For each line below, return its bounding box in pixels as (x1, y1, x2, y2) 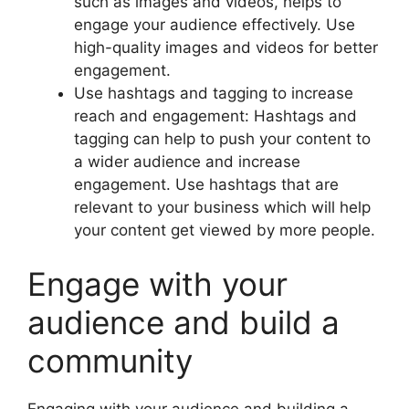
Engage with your (27, 265, 288, 304)
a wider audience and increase (74, 152, 300, 171)
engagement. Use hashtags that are (74, 174, 339, 194)
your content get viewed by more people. (74, 220, 375, 239)
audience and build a (27, 303, 340, 342)
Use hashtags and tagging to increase (74, 83, 353, 102)
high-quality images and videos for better (74, 37, 378, 57)
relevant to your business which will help (74, 197, 371, 216)
